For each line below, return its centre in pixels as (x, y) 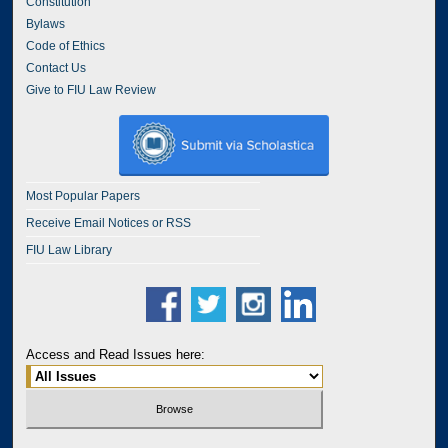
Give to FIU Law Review (91, 90)
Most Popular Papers (83, 196)
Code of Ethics (66, 46)
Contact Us (56, 68)
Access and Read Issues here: (116, 355)
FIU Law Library (69, 250)
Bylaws (46, 24)
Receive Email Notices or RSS (109, 223)
